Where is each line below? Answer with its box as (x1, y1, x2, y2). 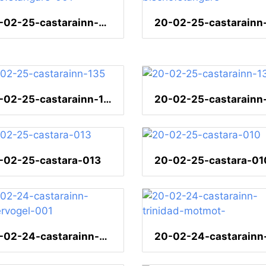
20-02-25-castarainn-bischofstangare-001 (99, 16, 107, 28)
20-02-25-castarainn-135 (103, 93, 112, 105)
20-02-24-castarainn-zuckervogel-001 (99, 230, 107, 243)
